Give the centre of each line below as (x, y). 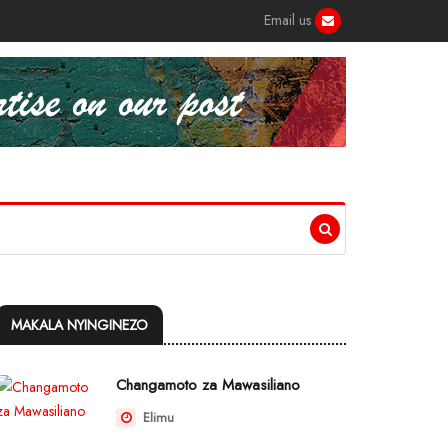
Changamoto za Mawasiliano (208, 385)
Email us (289, 20)
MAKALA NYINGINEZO (79, 325)
